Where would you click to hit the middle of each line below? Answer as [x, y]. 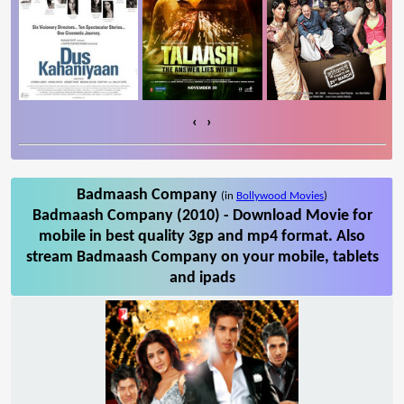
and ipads [202, 278]
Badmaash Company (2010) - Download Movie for [202, 216]
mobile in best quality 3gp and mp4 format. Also [202, 236]
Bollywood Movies [280, 196]
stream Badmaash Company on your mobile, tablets [202, 257]
